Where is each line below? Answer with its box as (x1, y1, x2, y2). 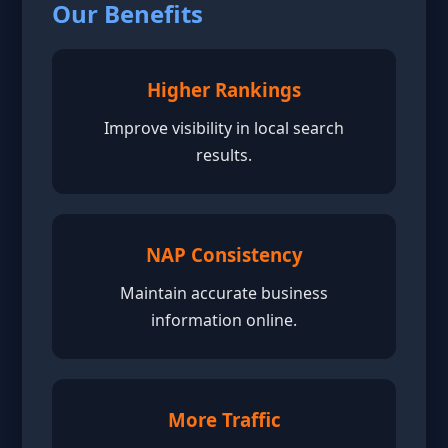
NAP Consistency (145, 242, 303, 267)
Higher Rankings (147, 77, 301, 102)
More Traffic (167, 407, 281, 432)
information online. (151, 309, 297, 331)
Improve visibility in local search (104, 117, 344, 139)
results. (196, 144, 252, 166)
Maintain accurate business (120, 282, 328, 304)
